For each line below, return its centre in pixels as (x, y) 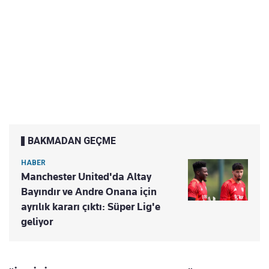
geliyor (37, 222)
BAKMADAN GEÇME (72, 141)
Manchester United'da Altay (86, 177)
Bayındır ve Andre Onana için (89, 192)
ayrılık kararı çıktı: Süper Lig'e (91, 207)
